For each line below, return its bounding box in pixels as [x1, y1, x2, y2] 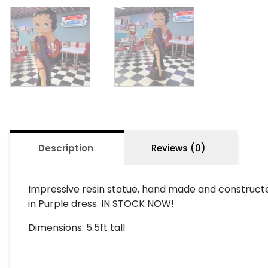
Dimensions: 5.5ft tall [28, 220, 125, 234]
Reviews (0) [151, 141, 206, 154]
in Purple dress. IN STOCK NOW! [28, 196, 174, 211]
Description [38, 141, 93, 154]
